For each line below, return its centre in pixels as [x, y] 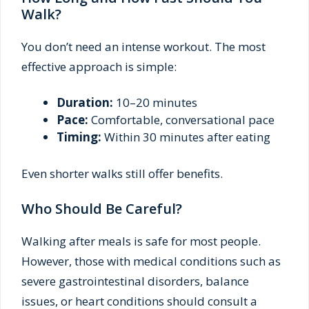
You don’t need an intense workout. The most [143, 46]
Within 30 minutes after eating [186, 137]
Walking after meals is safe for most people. [141, 241]
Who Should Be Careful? [102, 209]
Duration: [85, 103]
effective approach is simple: [99, 66]
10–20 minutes [155, 103]
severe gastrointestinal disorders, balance [135, 281]
